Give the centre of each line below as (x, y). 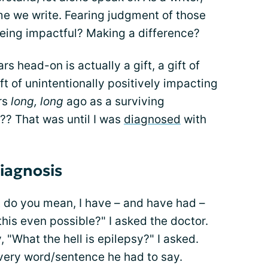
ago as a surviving (114, 102)
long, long (37, 102)
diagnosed (152, 120)
